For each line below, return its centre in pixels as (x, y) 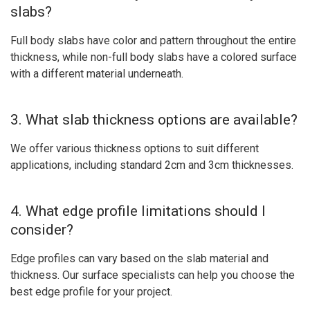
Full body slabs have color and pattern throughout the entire (153, 40)
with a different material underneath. (97, 73)
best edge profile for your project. (91, 292)
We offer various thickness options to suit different (135, 148)
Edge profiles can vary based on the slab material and (139, 258)
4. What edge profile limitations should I (138, 211)
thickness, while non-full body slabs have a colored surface (154, 57)
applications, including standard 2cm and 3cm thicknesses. (152, 165)
